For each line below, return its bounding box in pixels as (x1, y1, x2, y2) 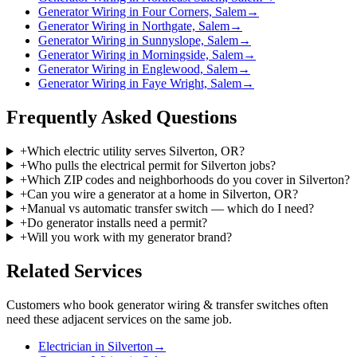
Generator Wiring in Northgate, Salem (38, 19, 229, 33)
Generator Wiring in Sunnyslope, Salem (38, 33, 238, 48)
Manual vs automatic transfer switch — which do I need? (26, 202, 314, 216)
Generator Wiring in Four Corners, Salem (38, 5, 246, 19)
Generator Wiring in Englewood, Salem (38, 62, 237, 76)
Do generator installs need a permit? (26, 216, 207, 230)
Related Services (6, 261, 142, 282)
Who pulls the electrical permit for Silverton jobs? (26, 159, 276, 173)
